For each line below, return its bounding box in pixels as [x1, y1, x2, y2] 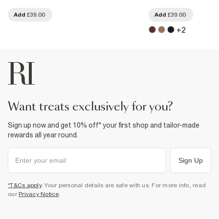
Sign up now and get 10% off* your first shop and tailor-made [8, 121, 199, 129]
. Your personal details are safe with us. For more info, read [41, 181, 206, 189]
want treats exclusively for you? [19, 101, 173, 113]
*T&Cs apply [8, 181, 42, 189]
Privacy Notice [19, 190, 59, 197]
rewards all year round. [8, 131, 78, 139]
